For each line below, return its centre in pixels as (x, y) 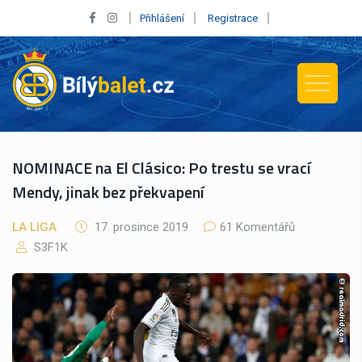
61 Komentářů (257, 227)
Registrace (232, 18)
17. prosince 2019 (141, 227)
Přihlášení (162, 18)
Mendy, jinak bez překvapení (108, 192)
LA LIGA (34, 227)
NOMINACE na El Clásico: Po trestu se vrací (162, 167)
